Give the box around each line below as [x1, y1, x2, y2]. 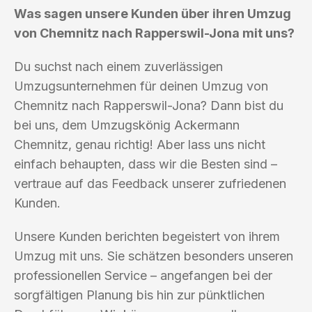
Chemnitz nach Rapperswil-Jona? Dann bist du [14, 97, 283, 113]
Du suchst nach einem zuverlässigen [14, 58, 223, 74]
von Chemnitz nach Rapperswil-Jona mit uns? [14, 25, 295, 40]
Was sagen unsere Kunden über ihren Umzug [14, 6, 291, 21]
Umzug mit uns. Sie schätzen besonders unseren [14, 248, 293, 263]
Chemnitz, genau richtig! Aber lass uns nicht [14, 136, 265, 152]
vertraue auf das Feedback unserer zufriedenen [14, 175, 286, 191]
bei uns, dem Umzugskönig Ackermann [14, 117, 240, 132]
